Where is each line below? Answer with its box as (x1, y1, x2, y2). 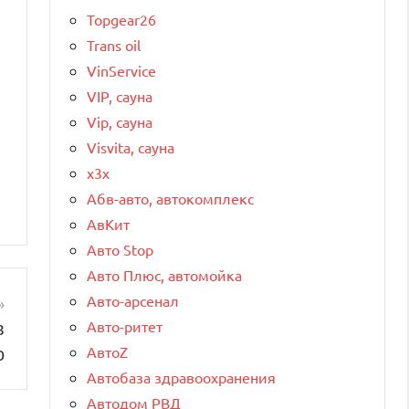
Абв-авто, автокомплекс (87, 188, 254, 207)
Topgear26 (87, 9, 156, 28)
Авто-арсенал (87, 290, 179, 309)
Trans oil (87, 35, 141, 54)
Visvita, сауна (87, 137, 174, 156)
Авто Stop (87, 239, 153, 258)
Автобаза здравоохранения (87, 367, 276, 386)
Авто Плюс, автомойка (87, 265, 242, 284)
